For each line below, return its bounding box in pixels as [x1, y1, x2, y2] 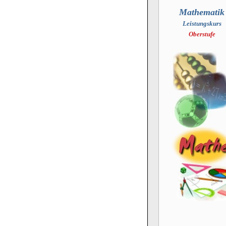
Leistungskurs [182, 20, 221, 27]
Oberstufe [188, 30, 215, 38]
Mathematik [179, 7, 224, 17]
